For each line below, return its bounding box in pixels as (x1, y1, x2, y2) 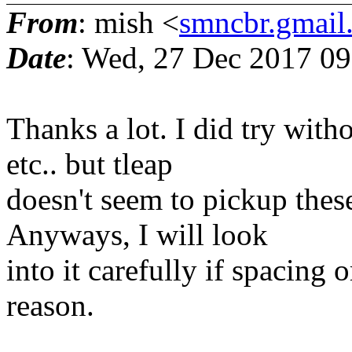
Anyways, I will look (6, 217, 268, 251)
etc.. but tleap (6, 146, 173, 181)
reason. (6, 288, 94, 322)
